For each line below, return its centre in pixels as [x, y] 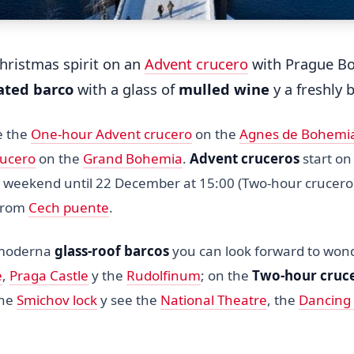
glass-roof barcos [112, 251]
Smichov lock [57, 300]
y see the [129, 300]
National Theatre [214, 300]
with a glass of [126, 88]
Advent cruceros [245, 159]
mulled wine [224, 88]
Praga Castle [49, 276]
